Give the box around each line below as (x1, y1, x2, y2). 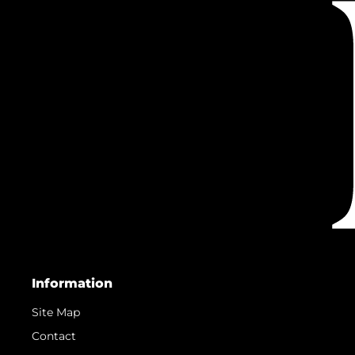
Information (32, 275, 113, 291)
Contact (32, 328, 76, 343)
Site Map (32, 304, 80, 319)
